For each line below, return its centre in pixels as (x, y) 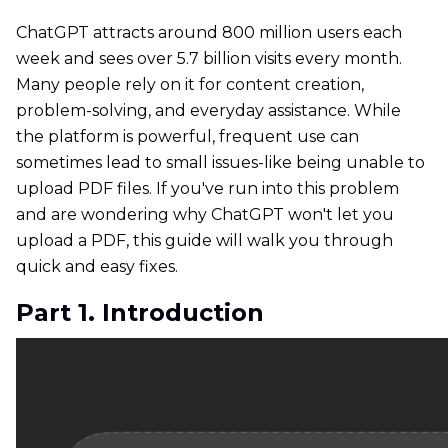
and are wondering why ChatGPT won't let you (205, 215)
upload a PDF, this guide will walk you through (204, 241)
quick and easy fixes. (97, 267)
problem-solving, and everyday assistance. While (208, 111)
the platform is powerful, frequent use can (187, 137)
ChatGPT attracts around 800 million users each (209, 33)
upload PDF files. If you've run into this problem (207, 189)
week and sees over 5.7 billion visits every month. (209, 59)
